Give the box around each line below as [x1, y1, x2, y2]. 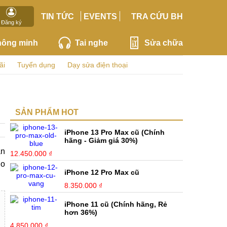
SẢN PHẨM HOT [15, 108, 79, 117]
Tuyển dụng [17, 61, 55, 69]
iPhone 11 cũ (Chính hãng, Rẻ [64, 200, 168, 208]
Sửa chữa [144, 38, 183, 47]
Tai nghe [74, 38, 108, 47]
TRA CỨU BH [131, 12, 183, 21]
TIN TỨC [41, 12, 74, 21]
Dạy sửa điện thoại [67, 61, 128, 69]
